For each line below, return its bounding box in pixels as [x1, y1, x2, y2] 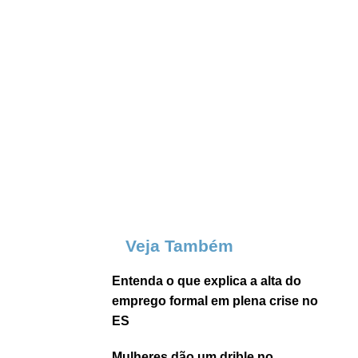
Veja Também [125, 237, 233, 255]
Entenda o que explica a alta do [112, 274, 301, 288]
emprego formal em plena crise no [112, 294, 318, 308]
